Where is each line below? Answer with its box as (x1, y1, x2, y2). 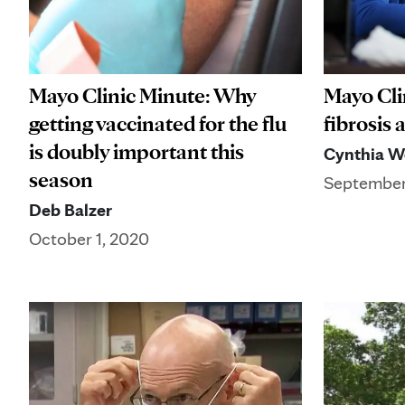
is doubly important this (29, 138, 244, 165)
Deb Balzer (29, 199, 112, 221)
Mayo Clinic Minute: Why (29, 82, 256, 109)
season (29, 166, 93, 193)
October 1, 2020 (29, 228, 149, 250)
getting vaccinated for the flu (29, 110, 287, 137)
